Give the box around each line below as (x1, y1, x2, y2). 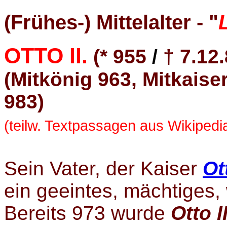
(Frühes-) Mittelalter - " (4, 10, 218, 34)
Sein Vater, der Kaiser (4, 158, 203, 180)
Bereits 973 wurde (4, 202, 171, 224)
